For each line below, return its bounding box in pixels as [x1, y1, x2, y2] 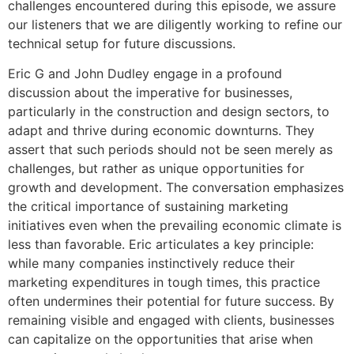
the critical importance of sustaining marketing [8, 198, 288, 215]
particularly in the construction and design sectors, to [8, 104, 330, 120]
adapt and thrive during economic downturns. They [8, 122, 314, 139]
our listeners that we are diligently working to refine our [8, 17, 342, 32]
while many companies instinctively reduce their [8, 255, 295, 272]
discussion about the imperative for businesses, [8, 85, 292, 101]
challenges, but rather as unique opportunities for [8, 160, 304, 177]
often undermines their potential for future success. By [8, 293, 334, 310]
